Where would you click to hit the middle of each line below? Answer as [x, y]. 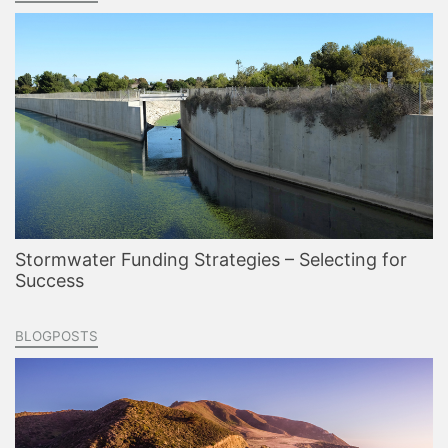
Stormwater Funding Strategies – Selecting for [211, 259]
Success [49, 280]
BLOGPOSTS [56, 336]
